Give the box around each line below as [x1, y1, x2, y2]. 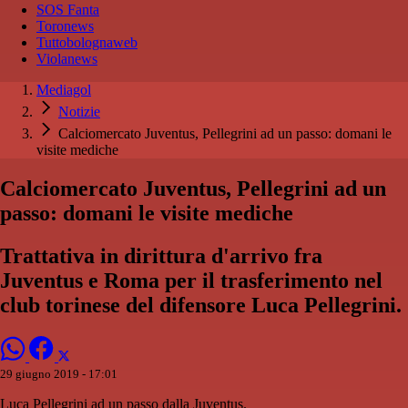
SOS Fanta [36, 2, 99, 18]
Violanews [36, 51, 97, 67]
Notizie [58, 104, 100, 120]
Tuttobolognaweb [36, 35, 138, 51]
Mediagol [36, 82, 91, 98]
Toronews [36, 18, 94, 35]
